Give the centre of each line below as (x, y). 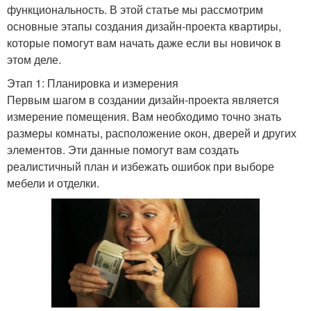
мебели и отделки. (53, 183)
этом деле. (34, 59)
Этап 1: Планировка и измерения (93, 83)
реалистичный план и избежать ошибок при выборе (141, 166)
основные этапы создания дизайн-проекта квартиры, (144, 26)
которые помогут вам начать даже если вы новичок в (144, 42)
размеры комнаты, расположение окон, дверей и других (152, 133)
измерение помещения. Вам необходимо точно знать (144, 116)
